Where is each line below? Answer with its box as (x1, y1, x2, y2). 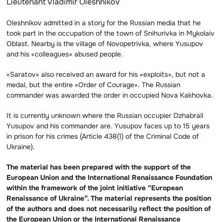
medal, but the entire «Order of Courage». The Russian (6, 80, 180, 90)
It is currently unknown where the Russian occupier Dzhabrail (6, 111, 203, 120)
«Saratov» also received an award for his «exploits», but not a (6, 70, 205, 79)
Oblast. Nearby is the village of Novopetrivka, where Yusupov (6, 39, 203, 49)
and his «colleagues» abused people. (6, 50, 123, 59)
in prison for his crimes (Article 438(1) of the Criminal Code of (6, 132, 199, 141)
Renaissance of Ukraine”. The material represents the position (6, 194, 211, 203)
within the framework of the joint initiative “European (6, 183, 183, 193)
